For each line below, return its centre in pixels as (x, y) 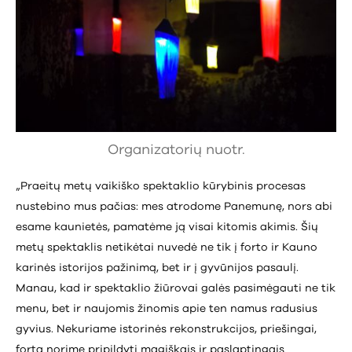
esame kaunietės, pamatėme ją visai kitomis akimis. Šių (167, 227)
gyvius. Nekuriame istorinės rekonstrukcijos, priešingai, (166, 330)
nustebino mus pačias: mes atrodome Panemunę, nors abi (174, 207)
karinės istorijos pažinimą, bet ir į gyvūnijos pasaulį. (157, 268)
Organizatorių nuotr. (176, 150)
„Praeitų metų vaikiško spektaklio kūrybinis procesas (161, 187)
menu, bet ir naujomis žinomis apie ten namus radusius (167, 309)
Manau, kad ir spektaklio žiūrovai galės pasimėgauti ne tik (176, 289)
